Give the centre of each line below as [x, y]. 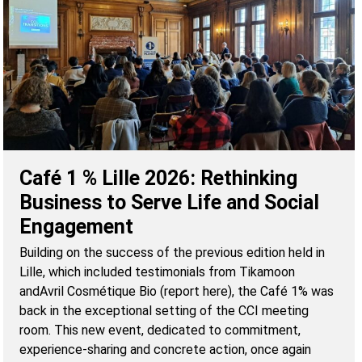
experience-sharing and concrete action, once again [166, 350]
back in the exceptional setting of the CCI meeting [164, 311]
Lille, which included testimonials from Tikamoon [158, 272]
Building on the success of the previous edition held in [173, 253]
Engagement [77, 227]
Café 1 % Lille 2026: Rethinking [159, 179]
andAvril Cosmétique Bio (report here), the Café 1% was [177, 292]
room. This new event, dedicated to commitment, [160, 330]
